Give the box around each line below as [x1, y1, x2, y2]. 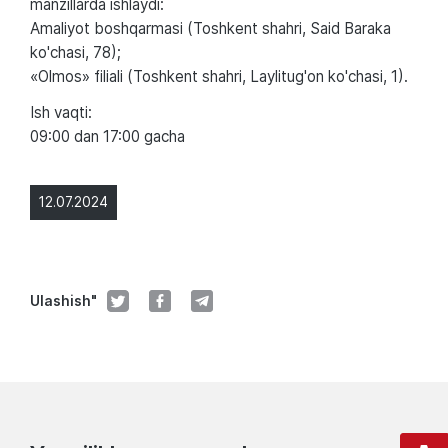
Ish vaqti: [30, 102, 96, 122]
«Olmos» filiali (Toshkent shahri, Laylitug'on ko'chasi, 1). [30, 66, 412, 86]
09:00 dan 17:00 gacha [30, 126, 185, 146]
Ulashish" [30, 292, 97, 309]
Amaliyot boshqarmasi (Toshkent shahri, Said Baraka [30, 18, 391, 38]
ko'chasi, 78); [30, 42, 121, 62]
